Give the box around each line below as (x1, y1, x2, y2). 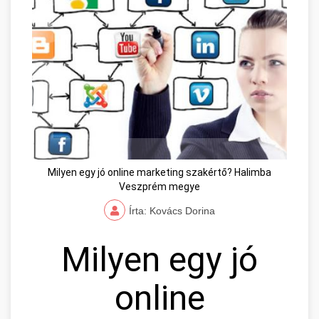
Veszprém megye (119, 181, 200, 193)
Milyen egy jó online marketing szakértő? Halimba (48, 167, 271, 179)
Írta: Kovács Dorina (129, 205, 215, 217)
